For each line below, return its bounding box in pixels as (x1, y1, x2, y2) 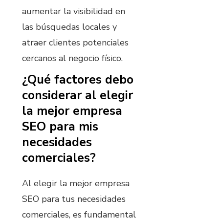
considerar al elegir (22, 87, 133, 104)
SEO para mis (22, 118, 98, 135)
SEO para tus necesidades (22, 193, 126, 205)
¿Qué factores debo (22, 71, 133, 88)
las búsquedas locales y (22, 21, 117, 33)
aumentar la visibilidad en (22, 5, 125, 17)
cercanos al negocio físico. (22, 52, 123, 64)
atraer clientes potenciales (22, 36, 129, 48)
